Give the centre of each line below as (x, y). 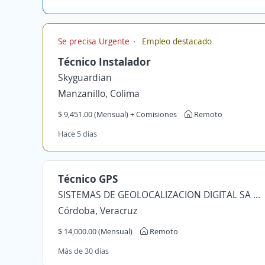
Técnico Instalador (104, 62)
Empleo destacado (176, 41)
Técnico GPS (88, 179)
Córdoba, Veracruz (98, 211)
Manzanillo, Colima (99, 93)
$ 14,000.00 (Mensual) (95, 231)
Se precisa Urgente (95, 41)
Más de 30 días (83, 251)
